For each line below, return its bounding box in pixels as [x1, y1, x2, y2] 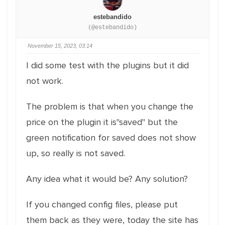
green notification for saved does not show [26, 132, 196, 143]
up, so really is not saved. [26, 148, 125, 159]
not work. [26, 75, 63, 86]
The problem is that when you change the [26, 101, 193, 112]
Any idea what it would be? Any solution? [26, 173, 188, 184]
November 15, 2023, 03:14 [28, 43, 92, 49]
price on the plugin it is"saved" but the [26, 117, 178, 128]
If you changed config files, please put [26, 199, 178, 210]
